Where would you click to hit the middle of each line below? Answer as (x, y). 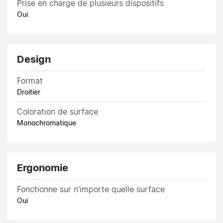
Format (30, 81)
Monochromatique (47, 123)
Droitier (29, 92)
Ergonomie (43, 168)
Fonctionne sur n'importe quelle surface (91, 189)
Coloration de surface (58, 112)
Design (34, 59)
